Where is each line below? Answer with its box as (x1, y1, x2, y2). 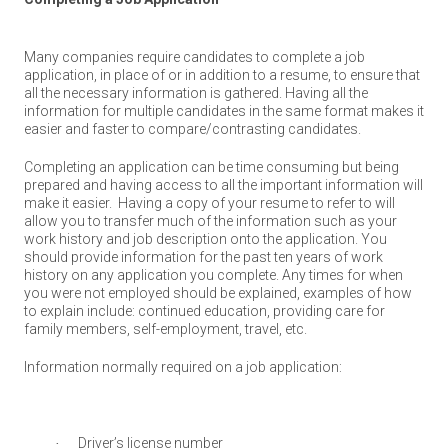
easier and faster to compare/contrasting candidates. (24, 121, 361, 137)
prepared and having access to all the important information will (24, 177, 423, 193)
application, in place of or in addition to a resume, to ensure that (24, 67, 420, 83)
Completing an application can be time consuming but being (24, 159, 399, 175)
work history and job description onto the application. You (24, 231, 387, 247)
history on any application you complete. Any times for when (24, 267, 403, 283)
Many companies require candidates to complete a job (24, 49, 365, 65)
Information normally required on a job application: (24, 359, 342, 375)
